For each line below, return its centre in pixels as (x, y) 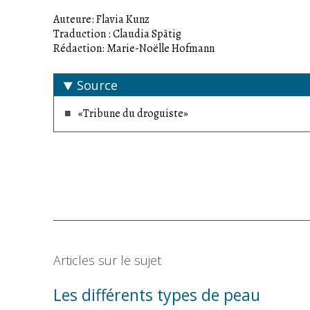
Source (97, 85)
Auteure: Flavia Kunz (101, 20)
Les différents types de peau (157, 294)
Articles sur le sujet (107, 261)
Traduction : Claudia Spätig (117, 34)
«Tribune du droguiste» (133, 114)
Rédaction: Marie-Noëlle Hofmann (134, 49)
